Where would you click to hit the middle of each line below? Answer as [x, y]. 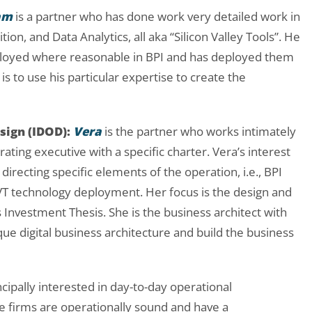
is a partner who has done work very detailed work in [156, 17]
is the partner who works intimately [200, 132]
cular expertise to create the [169, 77]
